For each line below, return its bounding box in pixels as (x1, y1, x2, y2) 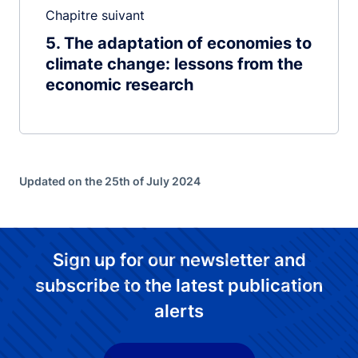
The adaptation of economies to (64, 33, 312, 53)
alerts (154, 300, 204, 321)
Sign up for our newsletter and (52, 249, 306, 270)
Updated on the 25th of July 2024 (19, 173, 201, 188)
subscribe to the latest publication (35, 274, 323, 296)
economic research (46, 74, 193, 94)
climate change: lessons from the (46, 54, 303, 74)
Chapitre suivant (46, 6, 145, 23)
